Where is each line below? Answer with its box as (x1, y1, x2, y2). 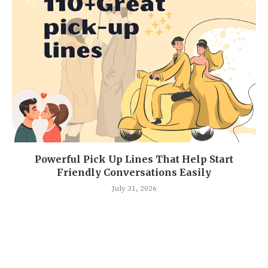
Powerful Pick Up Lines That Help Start (35, 153, 233, 165)
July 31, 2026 (111, 184, 157, 193)
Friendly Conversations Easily (57, 166, 211, 178)
